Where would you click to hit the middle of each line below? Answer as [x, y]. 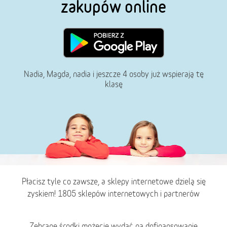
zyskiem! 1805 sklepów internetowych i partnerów [113, 194]
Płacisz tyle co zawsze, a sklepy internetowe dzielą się [113, 182]
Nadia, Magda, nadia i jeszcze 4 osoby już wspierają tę [113, 74]
